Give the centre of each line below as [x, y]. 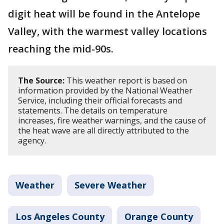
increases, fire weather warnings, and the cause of [112, 120]
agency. [32, 140]
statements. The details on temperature [93, 110]
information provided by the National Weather [105, 90]
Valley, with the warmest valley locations [107, 31]
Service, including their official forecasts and [100, 100]
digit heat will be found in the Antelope [104, 13]
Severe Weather [110, 185]
